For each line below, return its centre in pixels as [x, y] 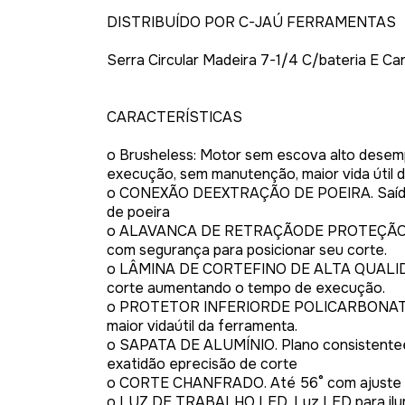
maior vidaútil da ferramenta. [202, 326]
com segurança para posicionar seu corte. [247, 250]
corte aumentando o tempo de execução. [246, 288]
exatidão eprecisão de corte [202, 364]
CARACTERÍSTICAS [174, 117]
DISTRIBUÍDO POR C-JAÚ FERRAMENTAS [251, 22]
